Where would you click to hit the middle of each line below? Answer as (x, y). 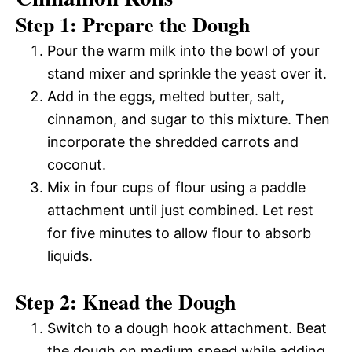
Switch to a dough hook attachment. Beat (187, 328)
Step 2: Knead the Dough (126, 301)
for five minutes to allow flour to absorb (179, 233)
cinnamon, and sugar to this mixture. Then (189, 119)
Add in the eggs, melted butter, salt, (166, 96)
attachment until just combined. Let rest (180, 210)
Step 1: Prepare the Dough (133, 24)
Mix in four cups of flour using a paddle (176, 187)
